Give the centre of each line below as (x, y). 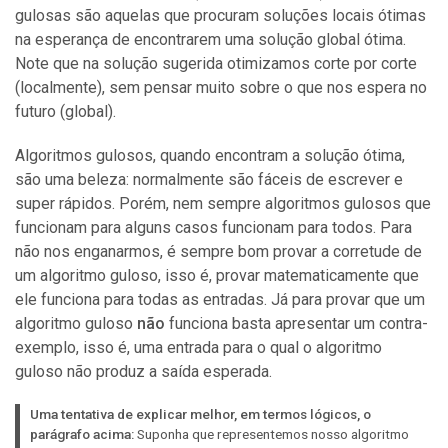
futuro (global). (65, 112)
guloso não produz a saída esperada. (143, 372)
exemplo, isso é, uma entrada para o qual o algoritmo (198, 348)
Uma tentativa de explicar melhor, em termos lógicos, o (200, 414)
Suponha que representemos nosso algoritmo (271, 434)
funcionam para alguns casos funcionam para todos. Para (213, 228)
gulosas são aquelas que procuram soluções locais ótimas (220, 16)
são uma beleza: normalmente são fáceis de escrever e (209, 180)
